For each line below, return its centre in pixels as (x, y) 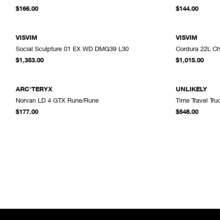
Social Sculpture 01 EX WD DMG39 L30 (72, 48)
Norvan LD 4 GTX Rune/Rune (57, 100)
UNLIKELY (192, 89)
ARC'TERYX (34, 89)
